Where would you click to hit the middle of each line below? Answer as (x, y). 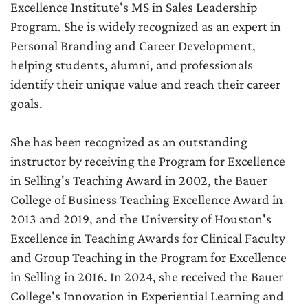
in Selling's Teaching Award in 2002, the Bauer (139, 180)
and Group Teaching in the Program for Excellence (148, 257)
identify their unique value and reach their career (145, 84)
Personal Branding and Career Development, (133, 46)
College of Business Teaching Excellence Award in (147, 200)
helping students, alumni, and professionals (132, 65)
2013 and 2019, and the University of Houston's (141, 219)
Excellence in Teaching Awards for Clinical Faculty (148, 238)
